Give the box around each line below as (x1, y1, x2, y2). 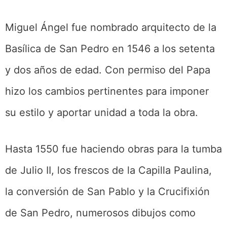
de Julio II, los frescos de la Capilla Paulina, (5, 164, 212, 176)
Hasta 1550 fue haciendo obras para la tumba (5, 142, 222, 155)
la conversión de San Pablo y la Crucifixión (5, 185, 210, 198)
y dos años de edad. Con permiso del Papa (5, 63, 210, 76)
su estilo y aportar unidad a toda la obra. (5, 106, 198, 119)
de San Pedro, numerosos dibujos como (5, 206, 196, 219)
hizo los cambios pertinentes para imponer (5, 85, 209, 97)
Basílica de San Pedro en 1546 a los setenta (5, 42, 215, 55)
